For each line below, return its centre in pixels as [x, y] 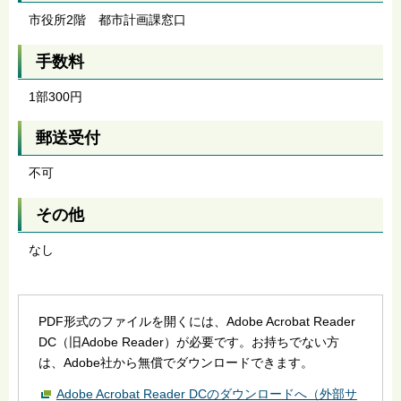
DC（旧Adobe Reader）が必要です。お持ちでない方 [188, 341]
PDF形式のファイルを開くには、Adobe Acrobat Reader [196, 321]
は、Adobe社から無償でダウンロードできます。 [175, 362]
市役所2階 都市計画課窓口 [107, 20]
